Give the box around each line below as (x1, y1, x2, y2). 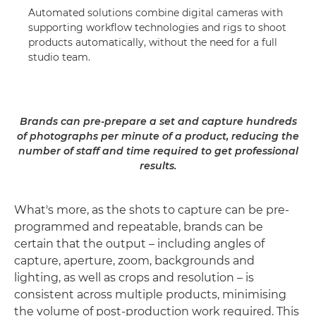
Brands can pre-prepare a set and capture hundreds (19, 115, 297, 128)
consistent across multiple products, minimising (14, 288, 286, 302)
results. (140, 159, 176, 173)
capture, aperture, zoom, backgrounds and (14, 254, 255, 268)
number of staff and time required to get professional (18, 145, 298, 158)
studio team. (28, 51, 90, 64)
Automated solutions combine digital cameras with (28, 6, 283, 20)
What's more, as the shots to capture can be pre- (14, 203, 289, 217)
